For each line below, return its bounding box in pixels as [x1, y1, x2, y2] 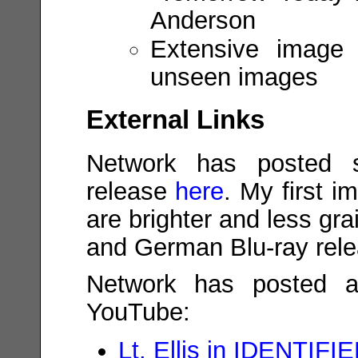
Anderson [149, 6, 256, 34]
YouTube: [86, 297, 190, 325]
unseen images [149, 63, 318, 91]
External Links [86, 105, 265, 135]
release [86, 177, 176, 205]
